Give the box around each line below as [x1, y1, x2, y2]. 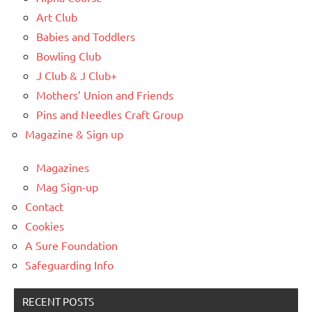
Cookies [25, 218, 64, 233]
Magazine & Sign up [25, 126, 123, 141]
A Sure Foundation [25, 237, 118, 252]
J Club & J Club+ [36, 68, 117, 82]
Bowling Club [36, 48, 101, 63]
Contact [25, 198, 63, 213]
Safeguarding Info [25, 257, 114, 272]
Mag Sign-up [36, 179, 98, 194]
